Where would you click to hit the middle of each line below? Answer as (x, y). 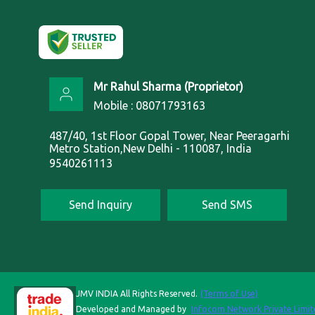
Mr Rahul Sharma (137, 86)
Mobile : (115, 105)
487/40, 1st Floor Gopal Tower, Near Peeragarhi (169, 136)
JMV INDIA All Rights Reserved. (137, 294)
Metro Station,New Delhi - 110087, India (150, 148)
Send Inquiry (101, 205)
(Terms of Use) (229, 294)
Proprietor (214, 86)
